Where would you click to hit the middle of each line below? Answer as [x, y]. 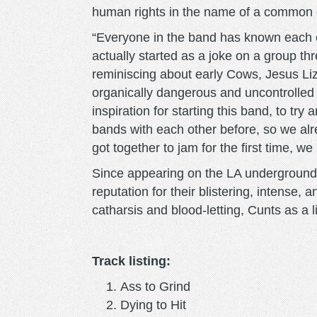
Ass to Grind [155, 286]
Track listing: [131, 261]
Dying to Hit [153, 305]
